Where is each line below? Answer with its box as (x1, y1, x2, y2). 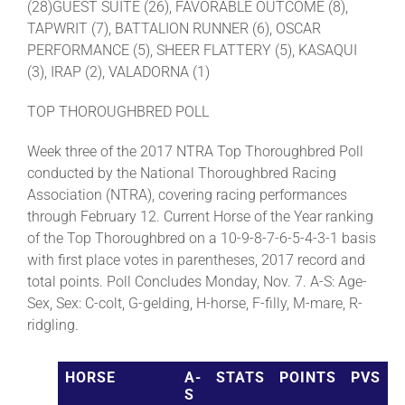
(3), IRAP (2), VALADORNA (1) (27, 62, 210, 80)
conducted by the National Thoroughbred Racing (27, 164, 336, 182)
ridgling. (27, 316, 79, 334)
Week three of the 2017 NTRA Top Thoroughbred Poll (27, 142, 363, 160)
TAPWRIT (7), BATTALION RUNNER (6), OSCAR (27, 19, 321, 37)
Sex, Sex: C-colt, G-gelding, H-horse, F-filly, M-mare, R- (27, 294, 363, 312)
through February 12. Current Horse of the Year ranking (27, 207, 373, 225)
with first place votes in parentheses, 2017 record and (27, 250, 365, 268)
